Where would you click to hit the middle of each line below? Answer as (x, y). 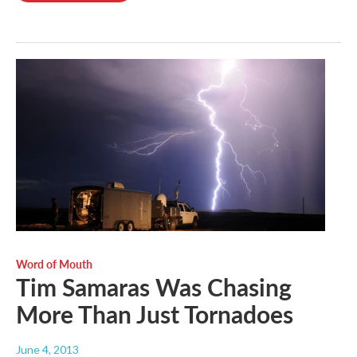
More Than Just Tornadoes (155, 314)
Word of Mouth (54, 263)
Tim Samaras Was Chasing (154, 286)
